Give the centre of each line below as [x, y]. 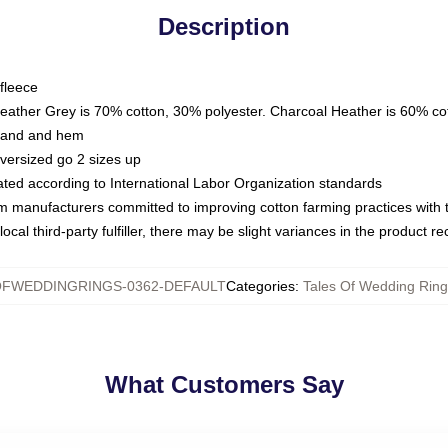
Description [224, 26]
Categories [260, 286]
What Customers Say [224, 384]
